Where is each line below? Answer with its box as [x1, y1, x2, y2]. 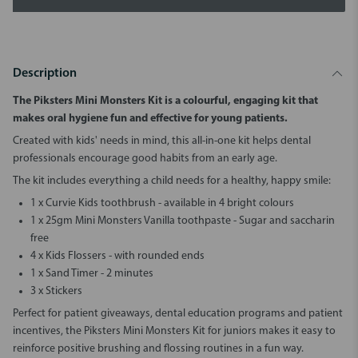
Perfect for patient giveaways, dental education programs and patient [13, 308, 343, 320]
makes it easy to [257, 325, 336, 337]
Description [13, 67, 77, 80]
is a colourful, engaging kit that [165, 95, 318, 107]
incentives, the [13, 325, 84, 337]
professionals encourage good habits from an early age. [13, 153, 277, 165]
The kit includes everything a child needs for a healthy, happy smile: [13, 175, 331, 187]
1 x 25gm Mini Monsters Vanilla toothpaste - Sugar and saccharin [30, 215, 335, 227]
